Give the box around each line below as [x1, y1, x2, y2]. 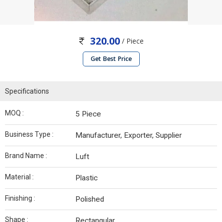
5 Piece [75, 110, 101, 119]
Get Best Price [90, 55, 132, 63]
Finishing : [5, 194, 35, 203]
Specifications [5, 87, 49, 96]
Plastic [75, 173, 98, 183]
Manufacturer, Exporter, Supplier [75, 131, 182, 140]
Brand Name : [5, 152, 47, 160]
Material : [5, 173, 34, 181]
